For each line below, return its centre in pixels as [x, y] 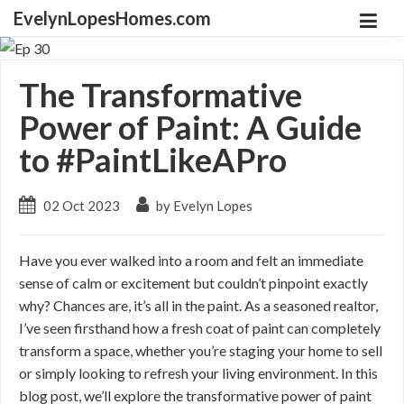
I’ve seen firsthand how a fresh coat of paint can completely [200, 328]
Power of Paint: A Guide [190, 127]
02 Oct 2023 [82, 206]
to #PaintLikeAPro [153, 160]
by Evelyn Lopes [203, 206]
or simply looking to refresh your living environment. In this [198, 373]
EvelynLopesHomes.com [112, 18]
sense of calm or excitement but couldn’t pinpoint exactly [193, 283]
